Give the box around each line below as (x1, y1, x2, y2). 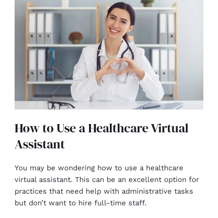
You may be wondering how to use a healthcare (15, 163, 183, 173)
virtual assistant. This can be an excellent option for (15, 175, 199, 184)
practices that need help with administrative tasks (15, 187, 193, 196)
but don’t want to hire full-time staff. (15, 199, 146, 208)
